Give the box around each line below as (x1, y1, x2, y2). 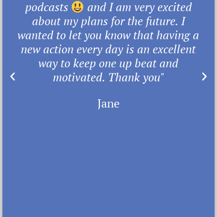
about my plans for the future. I (31, 13, 185, 29)
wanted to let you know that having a (17, 27, 200, 43)
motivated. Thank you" (52, 69, 164, 85)
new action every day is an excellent (21, 41, 196, 57)
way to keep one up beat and (38, 55, 179, 71)
